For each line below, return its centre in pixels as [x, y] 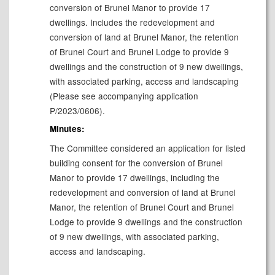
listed [235, 148]
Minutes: [67, 129]
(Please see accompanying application [124, 95]
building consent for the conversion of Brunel [136, 163]
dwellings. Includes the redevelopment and [132, 22]
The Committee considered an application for [137, 148]
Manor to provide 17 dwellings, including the [134, 178]
